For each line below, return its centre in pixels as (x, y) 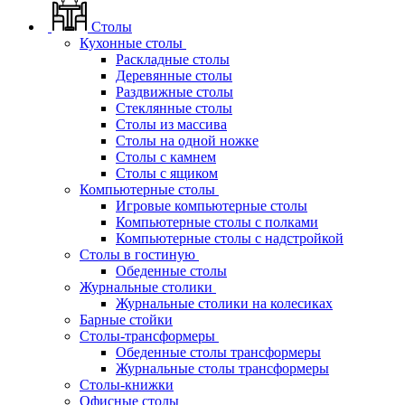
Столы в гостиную (137, 254)
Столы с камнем (166, 156)
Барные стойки (126, 319)
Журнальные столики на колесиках (224, 303)
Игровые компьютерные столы (212, 205)
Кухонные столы (131, 42)
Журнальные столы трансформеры (222, 368)
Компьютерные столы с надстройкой (230, 238)
